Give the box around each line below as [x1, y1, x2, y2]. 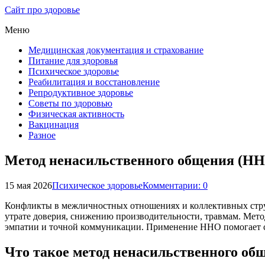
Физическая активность [28, 109, 124, 119]
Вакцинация [28, 119, 79, 130]
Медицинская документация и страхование [28, 45, 203, 55]
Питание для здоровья [28, 56, 118, 66]
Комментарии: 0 [143, 180, 208, 190]
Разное [28, 130, 56, 140]
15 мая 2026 [5, 180, 52, 190]
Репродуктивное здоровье [28, 88, 133, 98]
